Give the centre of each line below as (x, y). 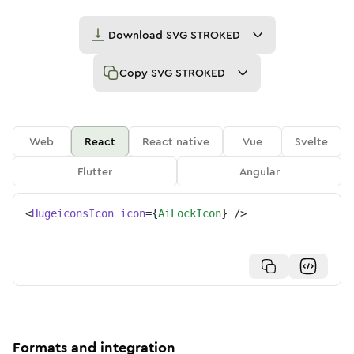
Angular (259, 171)
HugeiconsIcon (73, 213)
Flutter (95, 171)
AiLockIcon (190, 213)
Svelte (312, 141)
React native (176, 141)
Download (137, 35)
